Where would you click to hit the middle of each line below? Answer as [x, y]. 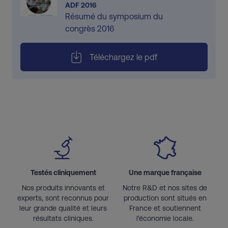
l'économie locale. [165, 218]
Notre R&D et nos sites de [165, 188]
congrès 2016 [90, 28]
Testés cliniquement [63, 172]
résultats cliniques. [63, 218]
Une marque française [165, 172]
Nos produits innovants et [63, 188]
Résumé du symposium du [114, 16]
